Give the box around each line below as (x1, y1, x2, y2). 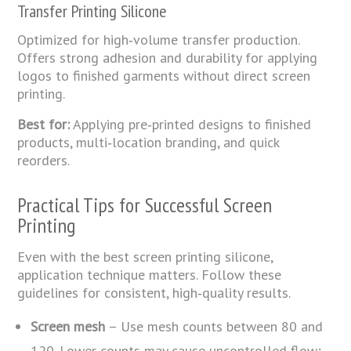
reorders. (17, 150, 71, 169)
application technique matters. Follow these (17, 265, 282, 284)
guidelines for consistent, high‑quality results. (17, 283, 291, 302)
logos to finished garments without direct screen (17, 66, 311, 85)
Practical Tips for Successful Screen (17, 191, 273, 218)
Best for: (17, 114, 71, 133)
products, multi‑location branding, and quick (17, 132, 280, 151)
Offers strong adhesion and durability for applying (17, 48, 318, 67)
